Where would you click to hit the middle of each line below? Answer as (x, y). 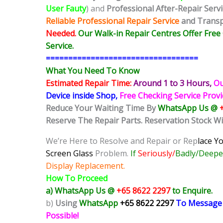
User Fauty (66, 9)
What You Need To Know (93, 71)
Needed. (61, 34)
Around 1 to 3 (160, 83)
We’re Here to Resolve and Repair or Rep (122, 141)
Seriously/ (157, 154)
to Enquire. (192, 191)
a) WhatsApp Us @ (80, 191)
